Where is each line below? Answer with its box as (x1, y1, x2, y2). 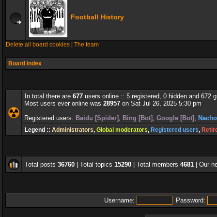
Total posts (25, 161, 58, 168)
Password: (175, 197, 205, 204)
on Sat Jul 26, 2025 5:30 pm (120, 100, 201, 107)
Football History (71, 13, 124, 21)
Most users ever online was (24, 100, 103, 107)
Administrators (52, 126, 93, 133)
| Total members (131, 161, 180, 168)
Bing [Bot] (123, 114, 153, 122)
